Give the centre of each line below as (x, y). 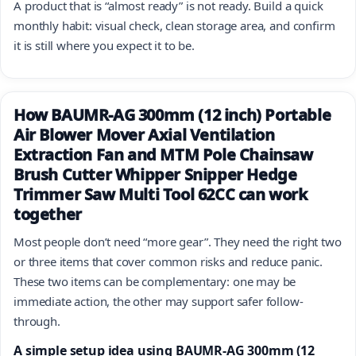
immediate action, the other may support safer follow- (159, 301)
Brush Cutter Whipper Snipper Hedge (155, 174)
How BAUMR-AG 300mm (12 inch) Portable (172, 114)
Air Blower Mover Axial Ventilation (144, 134)
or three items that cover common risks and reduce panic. (168, 261)
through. (37, 321)
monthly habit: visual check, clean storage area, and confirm (174, 25)
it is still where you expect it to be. (104, 45)
